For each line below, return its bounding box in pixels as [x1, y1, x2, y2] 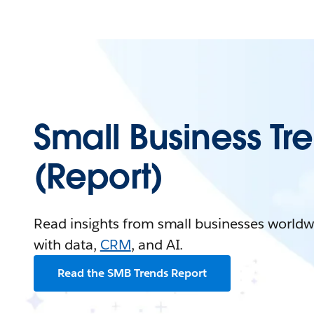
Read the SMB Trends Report [57, 265, 207, 280]
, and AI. [130, 235, 184, 254]
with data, [34, 235, 100, 254]
